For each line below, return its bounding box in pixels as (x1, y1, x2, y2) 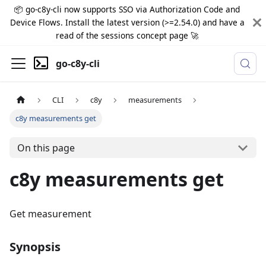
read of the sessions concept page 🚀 (55, 30, 199, 41)
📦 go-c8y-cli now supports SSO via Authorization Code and (14, 4, 240, 15)
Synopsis (9, 239, 61, 255)
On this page (17, 141, 75, 154)
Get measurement (9, 207, 91, 221)
